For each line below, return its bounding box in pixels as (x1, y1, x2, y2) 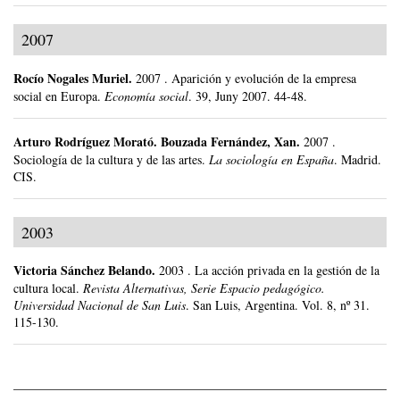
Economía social (104, 87, 188, 104)
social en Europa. (13, 87, 101, 104)
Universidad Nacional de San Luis (13, 296, 186, 314)
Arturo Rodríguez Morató (13, 131, 154, 151)
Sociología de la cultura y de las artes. (13, 150, 205, 168)
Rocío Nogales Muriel (13, 68, 129, 87)
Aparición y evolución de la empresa (171, 69, 356, 87)
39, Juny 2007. (196, 87, 274, 104)
